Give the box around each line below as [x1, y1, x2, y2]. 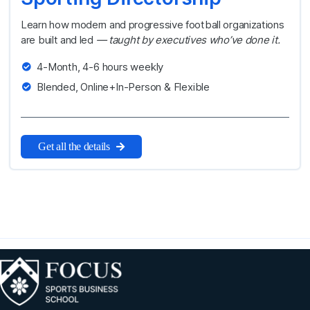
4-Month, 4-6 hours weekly [37, 60, 164, 73]
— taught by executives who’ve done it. [95, 33, 280, 46]
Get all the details [38, 140, 110, 152]
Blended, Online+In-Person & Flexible [37, 80, 210, 93]
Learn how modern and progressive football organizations [21, 17, 284, 31]
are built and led [21, 33, 96, 46]
